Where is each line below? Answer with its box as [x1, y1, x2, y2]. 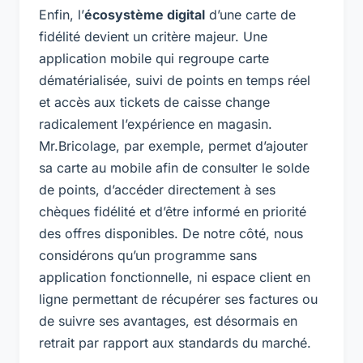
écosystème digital [84, 6, 205, 23]
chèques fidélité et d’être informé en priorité [39, 203, 306, 220]
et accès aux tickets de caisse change [39, 94, 270, 111]
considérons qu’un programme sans [39, 247, 257, 264]
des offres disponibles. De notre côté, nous [39, 225, 303, 242]
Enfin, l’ [39, 6, 84, 23]
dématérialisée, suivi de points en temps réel [39, 72, 310, 89]
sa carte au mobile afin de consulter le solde [39, 160, 310, 177]
